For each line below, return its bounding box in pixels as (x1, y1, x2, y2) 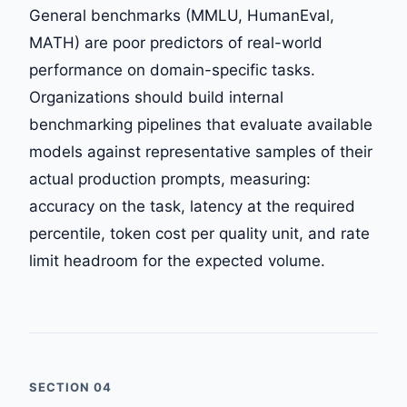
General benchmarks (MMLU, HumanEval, (29, 5, 334, 25)
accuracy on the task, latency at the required (29, 196, 355, 215)
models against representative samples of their (29, 142, 372, 161)
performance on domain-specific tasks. (29, 60, 315, 79)
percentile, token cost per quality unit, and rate (29, 223, 370, 243)
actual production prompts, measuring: (29, 169, 311, 188)
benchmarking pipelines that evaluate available (29, 114, 372, 134)
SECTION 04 (29, 379, 113, 394)
